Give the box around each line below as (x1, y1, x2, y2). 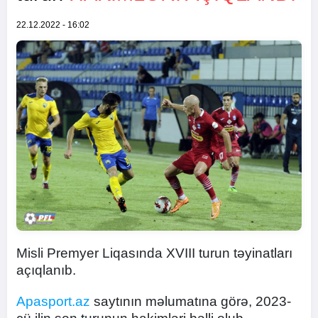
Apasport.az (16, 294, 90, 309)
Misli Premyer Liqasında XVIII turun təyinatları (16, 246, 292, 261)
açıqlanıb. (16, 263, 76, 278)
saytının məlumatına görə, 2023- (90, 294, 291, 309)
